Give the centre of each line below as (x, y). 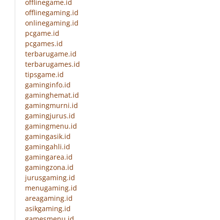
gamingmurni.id (52, 106)
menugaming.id (51, 188)
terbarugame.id (51, 54)
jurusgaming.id (50, 178)
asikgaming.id (48, 209)
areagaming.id (49, 198)
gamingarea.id (49, 157)
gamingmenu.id (51, 126)
